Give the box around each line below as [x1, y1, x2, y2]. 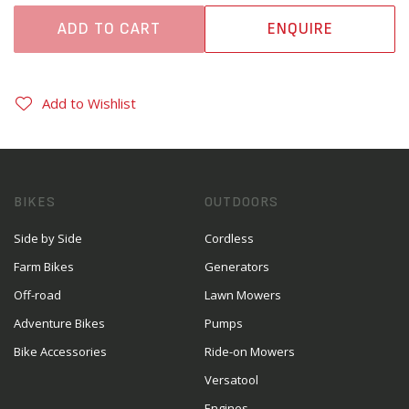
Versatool [204, 372, 258, 388]
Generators [204, 258, 269, 275]
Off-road [14, 287, 61, 303]
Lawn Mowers [204, 287, 281, 303]
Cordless [204, 230, 254, 246]
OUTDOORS [204, 194, 278, 211]
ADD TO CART [58, 19, 161, 38]
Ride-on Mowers [204, 343, 295, 360]
